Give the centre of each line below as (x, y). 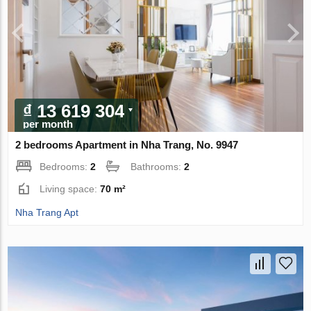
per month (48, 124)
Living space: (70, 189)
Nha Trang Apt (47, 213)
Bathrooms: (158, 167)
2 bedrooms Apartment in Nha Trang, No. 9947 (127, 145)
